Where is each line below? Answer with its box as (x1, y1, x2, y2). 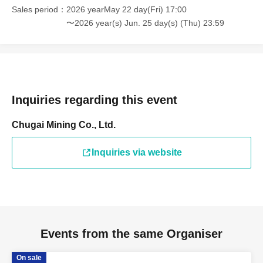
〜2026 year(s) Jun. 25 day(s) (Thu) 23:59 (66, 18, 224, 28)
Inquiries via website (92, 147, 182, 158)
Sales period (12, 5, 58, 15)
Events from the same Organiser (41, 227, 222, 241)
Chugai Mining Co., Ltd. (12, 120, 116, 130)
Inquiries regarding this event (12, 93, 177, 107)
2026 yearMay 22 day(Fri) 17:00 (66, 5, 187, 15)
